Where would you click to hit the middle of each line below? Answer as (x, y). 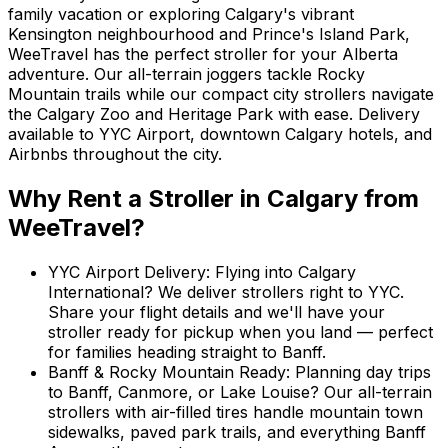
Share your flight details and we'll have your (216, 311)
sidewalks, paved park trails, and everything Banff (237, 431)
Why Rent (68, 198)
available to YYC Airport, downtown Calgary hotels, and (220, 133)
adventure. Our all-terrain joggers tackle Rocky (186, 73)
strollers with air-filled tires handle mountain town (235, 411)
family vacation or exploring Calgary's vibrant (181, 13)
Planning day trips (363, 371)
